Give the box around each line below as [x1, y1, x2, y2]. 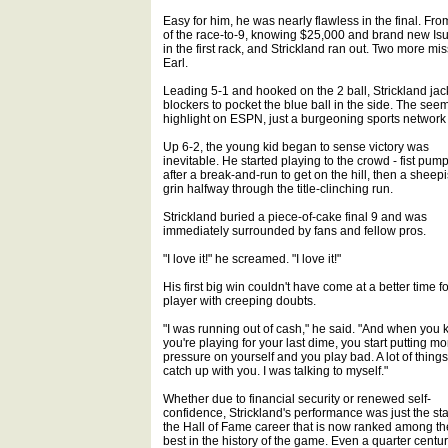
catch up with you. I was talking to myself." [163, 364, 388, 378]
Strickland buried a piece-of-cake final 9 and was [163, 210, 427, 224]
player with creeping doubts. [163, 294, 316, 308]
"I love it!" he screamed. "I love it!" [163, 252, 341, 266]
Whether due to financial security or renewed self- [163, 392, 431, 406]
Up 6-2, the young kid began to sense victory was [163, 140, 429, 154]
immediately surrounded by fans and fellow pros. [163, 224, 426, 238]
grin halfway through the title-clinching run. [163, 182, 393, 196]
